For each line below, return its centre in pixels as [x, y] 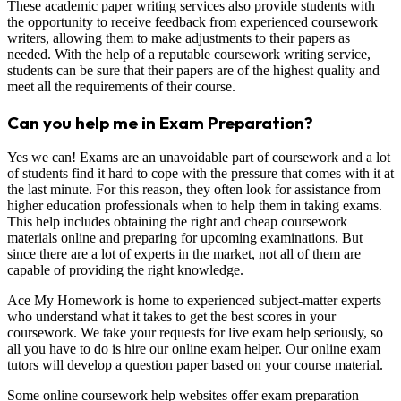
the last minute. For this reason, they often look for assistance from [194, 190]
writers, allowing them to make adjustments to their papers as [179, 38]
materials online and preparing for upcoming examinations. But [185, 238]
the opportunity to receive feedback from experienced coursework [192, 22]
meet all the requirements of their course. [121, 87]
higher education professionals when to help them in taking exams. [195, 206]
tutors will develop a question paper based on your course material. [195, 365]
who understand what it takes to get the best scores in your [171, 317]
